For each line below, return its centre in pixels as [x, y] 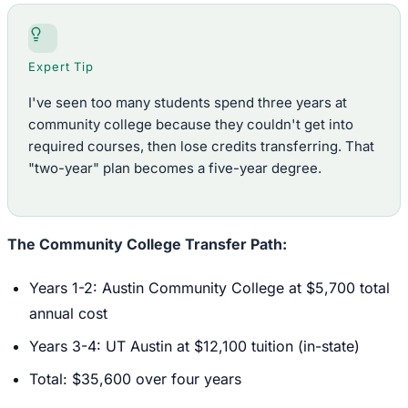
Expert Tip [61, 67]
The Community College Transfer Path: [147, 245]
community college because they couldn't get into [191, 125]
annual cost [68, 314]
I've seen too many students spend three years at [188, 103]
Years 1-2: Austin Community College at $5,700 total [209, 288]
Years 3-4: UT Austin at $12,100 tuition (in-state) [194, 347]
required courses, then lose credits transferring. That [201, 147]
